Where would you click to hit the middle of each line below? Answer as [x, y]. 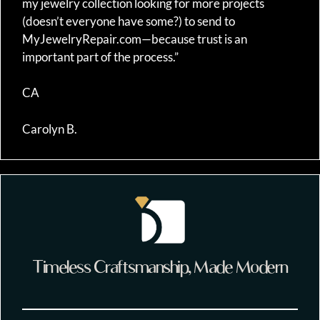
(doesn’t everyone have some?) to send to [129, 21]
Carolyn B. [50, 129]
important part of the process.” [100, 56]
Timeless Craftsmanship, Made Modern [160, 266]
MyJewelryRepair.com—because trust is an [135, 39]
